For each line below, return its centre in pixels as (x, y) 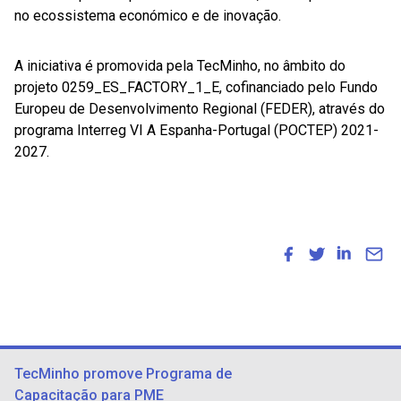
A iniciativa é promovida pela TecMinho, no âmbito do (180, 66)
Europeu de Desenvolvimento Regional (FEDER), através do (200, 109)
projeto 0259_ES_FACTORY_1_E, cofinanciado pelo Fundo (196, 88)
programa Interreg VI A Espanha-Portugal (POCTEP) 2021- (196, 131)
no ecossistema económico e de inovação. (148, 16)
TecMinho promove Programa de (123, 374)
